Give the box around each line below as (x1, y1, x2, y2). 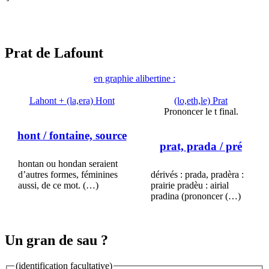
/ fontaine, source (40, 128, 127, 142)
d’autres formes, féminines (18, 169, 118, 180)
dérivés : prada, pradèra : (151, 169, 244, 180)
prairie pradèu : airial (151, 180, 229, 190)
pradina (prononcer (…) (151, 190, 241, 201)
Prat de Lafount (5, 45, 103, 61)
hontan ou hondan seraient (18, 158, 118, 169)
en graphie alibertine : (94, 73, 175, 84)
